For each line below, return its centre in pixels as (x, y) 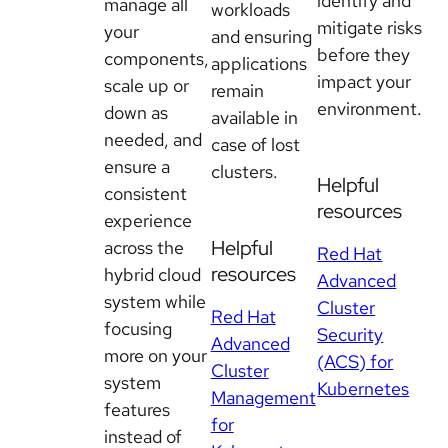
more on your (155, 355)
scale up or (146, 85)
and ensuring (261, 36)
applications (258, 63)
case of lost (255, 144)
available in (254, 117)
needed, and (153, 139)
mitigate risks (370, 27)
